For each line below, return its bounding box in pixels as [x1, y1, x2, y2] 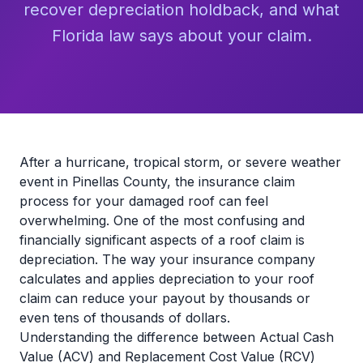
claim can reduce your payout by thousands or [19, 290, 310, 306]
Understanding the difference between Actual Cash [19, 329, 334, 345]
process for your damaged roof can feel [19, 193, 268, 209]
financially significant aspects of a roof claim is [19, 232, 305, 248]
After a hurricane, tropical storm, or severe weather [19, 154, 341, 170]
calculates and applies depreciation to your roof [19, 271, 314, 287]
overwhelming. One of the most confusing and [19, 212, 305, 228]
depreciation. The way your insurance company [19, 251, 315, 267]
